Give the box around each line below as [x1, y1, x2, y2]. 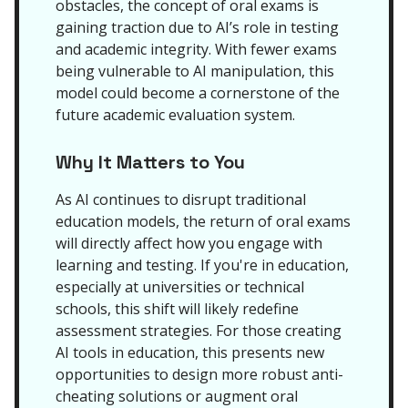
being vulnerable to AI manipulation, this [56, 61, 334, 81]
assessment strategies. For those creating [56, 321, 342, 341]
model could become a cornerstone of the [56, 83, 340, 103]
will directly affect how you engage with [56, 233, 322, 253]
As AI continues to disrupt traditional [56, 189, 306, 209]
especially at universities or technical [56, 277, 304, 297]
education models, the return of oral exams [56, 211, 351, 231]
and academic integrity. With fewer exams [56, 39, 337, 59]
